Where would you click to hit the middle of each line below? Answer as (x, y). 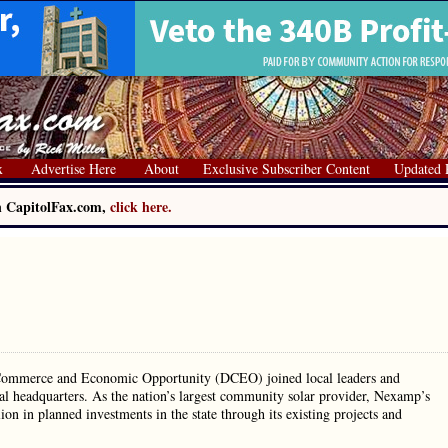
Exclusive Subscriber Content (286, 168)
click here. (141, 206)
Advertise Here (73, 168)
